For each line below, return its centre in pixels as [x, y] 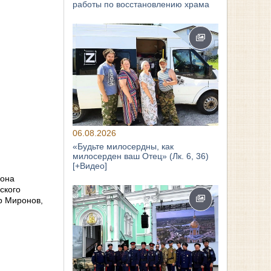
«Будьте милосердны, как [123, 146]
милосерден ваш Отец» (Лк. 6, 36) [141, 156]
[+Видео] [90, 165]
